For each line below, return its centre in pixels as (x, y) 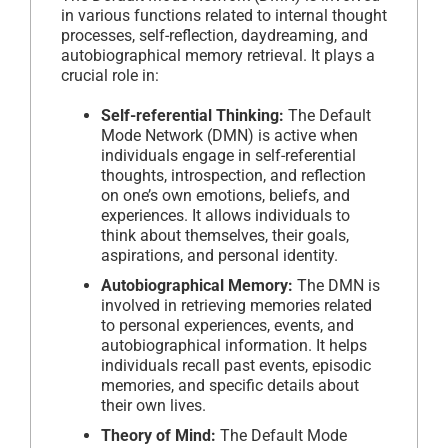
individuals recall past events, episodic (236, 365)
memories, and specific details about (230, 385)
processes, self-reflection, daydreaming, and (214, 35)
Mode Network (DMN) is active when (229, 135)
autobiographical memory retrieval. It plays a (218, 55)
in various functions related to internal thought (224, 15)
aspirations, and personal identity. (219, 255)
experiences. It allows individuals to (225, 215)
